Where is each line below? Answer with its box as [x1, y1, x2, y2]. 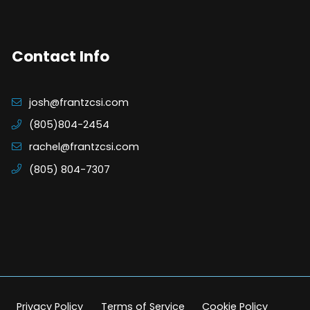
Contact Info [11, 45, 109, 67]
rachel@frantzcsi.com [28, 140, 139, 154]
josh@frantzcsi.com [28, 95, 129, 109]
